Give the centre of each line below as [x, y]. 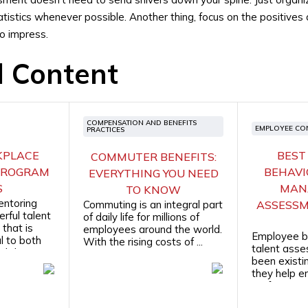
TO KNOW [154, 190]
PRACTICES [106, 130]
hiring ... [268, 298]
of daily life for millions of [142, 217]
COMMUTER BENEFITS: [153, 157]
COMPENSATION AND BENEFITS [142, 123]
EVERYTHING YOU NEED [153, 173]
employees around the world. [153, 229]
